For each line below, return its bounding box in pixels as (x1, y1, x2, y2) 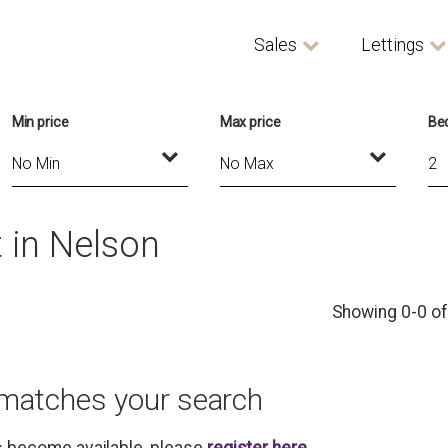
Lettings (361, 35, 425, 55)
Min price (11, 113, 70, 130)
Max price (219, 113, 282, 130)
